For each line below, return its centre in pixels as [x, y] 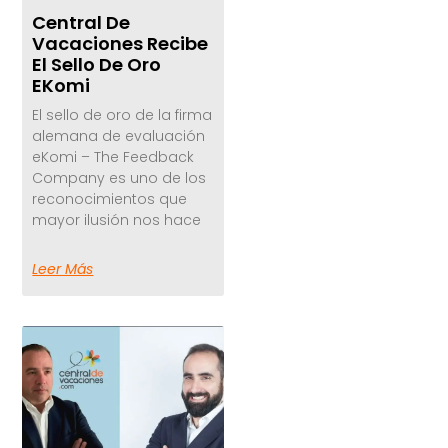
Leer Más [63, 269]
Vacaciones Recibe [120, 44]
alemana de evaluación [119, 136]
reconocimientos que [110, 199]
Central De [81, 23]
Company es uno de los [119, 178]
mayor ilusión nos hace [117, 220]
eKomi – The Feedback [113, 157]
